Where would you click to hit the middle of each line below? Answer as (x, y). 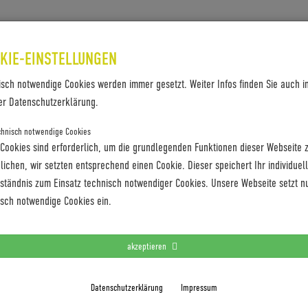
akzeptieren (148, 246)
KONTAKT (133, 34)
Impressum (199, 287)
